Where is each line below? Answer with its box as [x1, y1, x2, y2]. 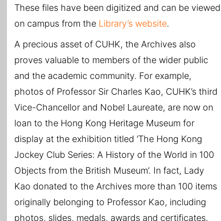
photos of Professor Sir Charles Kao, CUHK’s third [14, 86, 218, 97]
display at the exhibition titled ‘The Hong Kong [14, 134, 202, 145]
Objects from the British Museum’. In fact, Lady [14, 165, 204, 176]
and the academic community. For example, [14, 71, 191, 81]
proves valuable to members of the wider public [14, 55, 208, 66]
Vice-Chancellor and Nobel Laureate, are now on [14, 102, 213, 113]
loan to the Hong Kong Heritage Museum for [14, 118, 194, 129]
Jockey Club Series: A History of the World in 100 [14, 149, 214, 160]
